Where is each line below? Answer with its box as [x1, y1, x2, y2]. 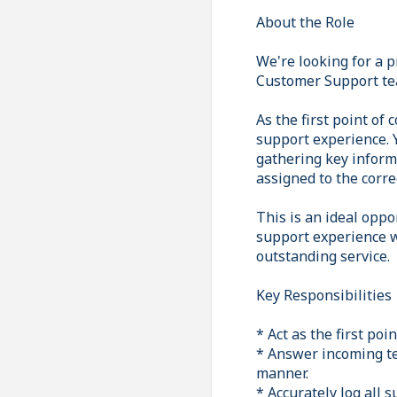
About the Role [256, 12, 354, 32]
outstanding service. [256, 245, 390, 266]
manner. [256, 362, 308, 383]
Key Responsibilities [256, 284, 392, 305]
